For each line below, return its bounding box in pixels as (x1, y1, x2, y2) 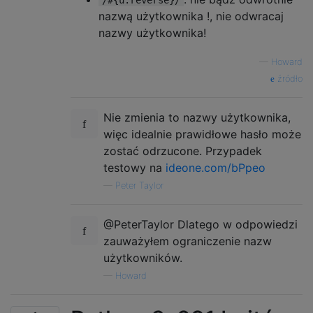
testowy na (103, 161, 166, 175)
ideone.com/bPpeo (166, 161, 265, 175)
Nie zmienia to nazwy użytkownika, (103, 110, 291, 124)
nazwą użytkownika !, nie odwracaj (99, 9, 284, 23)
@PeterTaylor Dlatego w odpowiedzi (103, 217, 298, 231)
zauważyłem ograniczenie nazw (103, 234, 272, 248)
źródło (275, 73, 303, 84)
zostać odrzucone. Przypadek (103, 144, 262, 158)
